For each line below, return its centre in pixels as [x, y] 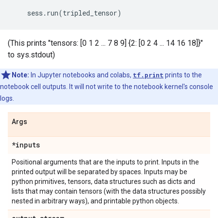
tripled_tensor [90, 13]
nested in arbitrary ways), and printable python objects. [95, 201]
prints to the [183, 75]
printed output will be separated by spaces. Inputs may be [100, 172]
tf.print [148, 75]
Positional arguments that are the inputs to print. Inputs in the [105, 162]
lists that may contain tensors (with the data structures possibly [109, 191]
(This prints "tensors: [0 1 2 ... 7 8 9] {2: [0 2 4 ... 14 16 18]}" [105, 43]
